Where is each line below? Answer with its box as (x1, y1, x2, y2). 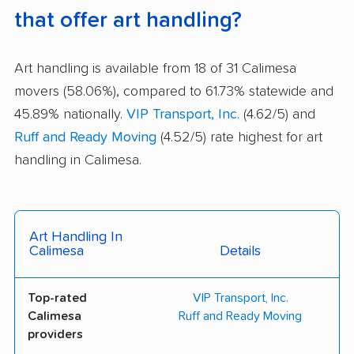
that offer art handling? (14, 9, 242, 32)
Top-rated (28, 292, 87, 305)
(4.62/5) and (239, 107, 315, 122)
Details (220, 244, 261, 259)
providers (28, 328, 83, 341)
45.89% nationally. (14, 107, 126, 122)
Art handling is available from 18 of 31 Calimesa (14, 62, 296, 77)
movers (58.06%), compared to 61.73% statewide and (14, 85, 333, 100)
